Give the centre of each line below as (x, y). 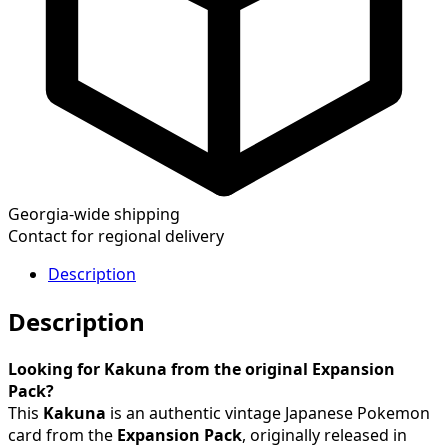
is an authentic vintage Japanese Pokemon (268, 412)
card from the (62, 434)
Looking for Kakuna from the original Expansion (201, 368)
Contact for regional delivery (116, 235)
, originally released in (324, 434)
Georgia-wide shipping (94, 213)
